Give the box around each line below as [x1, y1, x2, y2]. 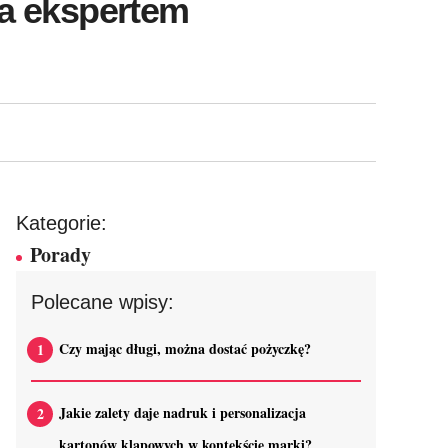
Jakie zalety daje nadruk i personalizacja [59, 402, 306, 423]
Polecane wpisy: [31, 291, 174, 313]
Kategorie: [16, 212, 107, 234]
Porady [30, 240, 91, 269]
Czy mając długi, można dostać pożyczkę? [59, 338, 311, 359]
